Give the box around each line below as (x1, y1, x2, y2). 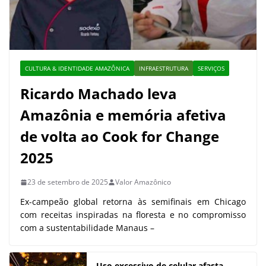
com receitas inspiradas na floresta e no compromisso (20, 209, 246, 221)
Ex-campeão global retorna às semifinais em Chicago (20, 196, 246, 208)
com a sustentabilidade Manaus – (20, 222, 154, 234)
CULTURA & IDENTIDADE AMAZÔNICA (25, 64, 129, 73)
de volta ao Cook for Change (20, 126, 219, 147)
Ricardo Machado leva (20, 84, 177, 104)
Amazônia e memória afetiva (20, 105, 226, 125)
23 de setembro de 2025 (27, 177, 108, 188)
